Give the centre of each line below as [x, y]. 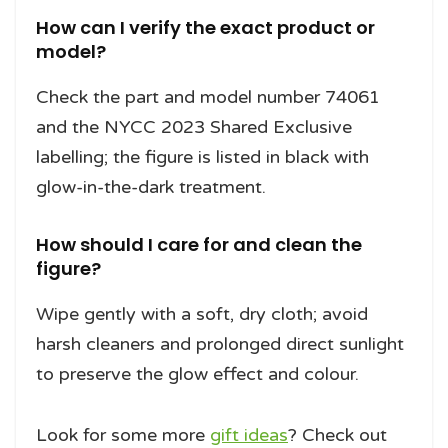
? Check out [337, 434]
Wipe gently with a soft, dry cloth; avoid [202, 313]
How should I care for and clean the [199, 244]
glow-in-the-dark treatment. [151, 186]
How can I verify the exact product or [205, 27]
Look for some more [123, 434]
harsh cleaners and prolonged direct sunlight [220, 343]
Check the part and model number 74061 [208, 96]
